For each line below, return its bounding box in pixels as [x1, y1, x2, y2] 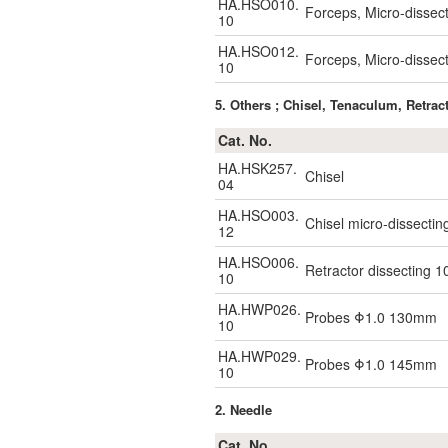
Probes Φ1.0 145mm [305, 354, 437, 374]
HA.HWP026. [218, 299, 301, 319]
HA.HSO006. [218, 252, 299, 272]
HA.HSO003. [218, 205, 299, 225]
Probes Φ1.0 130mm [305, 307, 437, 327]
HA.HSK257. [218, 158, 297, 178]
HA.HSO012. [218, 41, 299, 61]
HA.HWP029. [218, 346, 301, 366]
